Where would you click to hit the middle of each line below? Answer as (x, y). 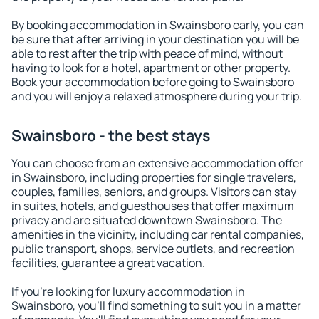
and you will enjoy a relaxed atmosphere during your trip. (157, 96)
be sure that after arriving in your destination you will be (155, 39)
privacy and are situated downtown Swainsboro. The (147, 220)
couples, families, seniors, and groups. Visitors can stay (154, 192)
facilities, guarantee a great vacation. (108, 263)
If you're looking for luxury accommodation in (128, 291)
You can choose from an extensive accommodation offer (157, 163)
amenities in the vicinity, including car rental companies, (158, 234)
